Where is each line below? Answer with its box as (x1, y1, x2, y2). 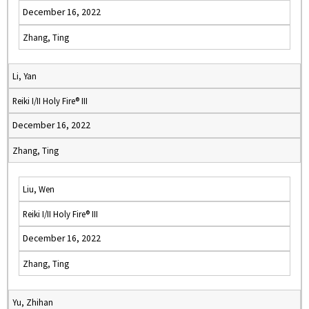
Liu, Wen (23, 183, 54, 195)
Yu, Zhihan (12, 297, 53, 308)
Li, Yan (12, 70, 37, 81)
